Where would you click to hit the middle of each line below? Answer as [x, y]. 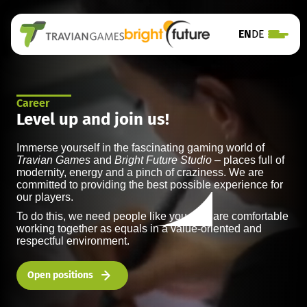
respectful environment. [73, 241]
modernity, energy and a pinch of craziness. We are [140, 172]
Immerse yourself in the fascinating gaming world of [140, 147]
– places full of [248, 160]
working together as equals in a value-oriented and [139, 228]
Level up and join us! [93, 119]
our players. [45, 197]
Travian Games [53, 160]
